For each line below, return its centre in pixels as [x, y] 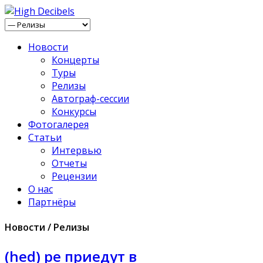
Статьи [45, 137]
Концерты [75, 60]
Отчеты [69, 163]
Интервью [77, 150]
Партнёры [52, 202]
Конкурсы [74, 112]
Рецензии [74, 176]
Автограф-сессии [90, 99]
